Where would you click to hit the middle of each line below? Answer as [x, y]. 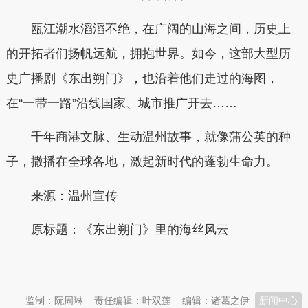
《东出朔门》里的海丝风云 [154, 230]
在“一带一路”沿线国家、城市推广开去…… [121, 103]
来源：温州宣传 [74, 196]
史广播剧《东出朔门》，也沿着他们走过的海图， [142, 78]
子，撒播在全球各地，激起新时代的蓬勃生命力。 [142, 162]
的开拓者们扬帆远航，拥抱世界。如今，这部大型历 [148, 53]
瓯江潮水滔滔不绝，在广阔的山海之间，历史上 [161, 29]
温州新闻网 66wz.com [128, 264]
